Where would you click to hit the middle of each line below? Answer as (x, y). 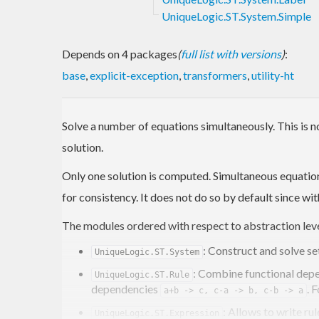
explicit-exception (134, 75)
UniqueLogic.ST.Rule (142, 274)
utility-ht (273, 75)
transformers (215, 75)
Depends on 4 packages (120, 53)
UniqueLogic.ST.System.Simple (236, 16)
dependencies (126, 288)
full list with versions (231, 53)
